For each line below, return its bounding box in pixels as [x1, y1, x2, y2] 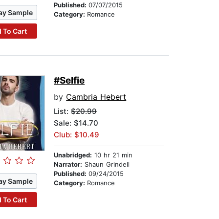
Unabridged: [54, 151, 92, 159]
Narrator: [54, 160, 83, 169]
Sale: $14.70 [54, 118, 99, 128]
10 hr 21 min [92, 151, 133, 159]
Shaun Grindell [82, 160, 130, 169]
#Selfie [54, 75, 85, 87]
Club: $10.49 [54, 130, 100, 140]
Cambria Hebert [66, 92, 127, 102]
